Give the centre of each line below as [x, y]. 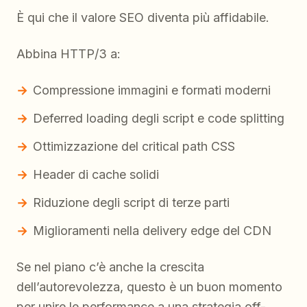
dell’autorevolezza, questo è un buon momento [149, 287]
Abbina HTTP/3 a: [69, 54]
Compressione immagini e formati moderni [152, 90]
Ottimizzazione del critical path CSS [134, 147]
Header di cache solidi [96, 175]
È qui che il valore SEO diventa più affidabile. [143, 18]
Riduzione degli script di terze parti [131, 203]
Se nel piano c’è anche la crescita [110, 267]
